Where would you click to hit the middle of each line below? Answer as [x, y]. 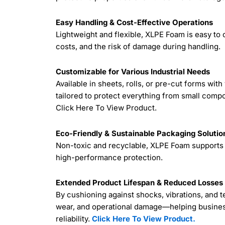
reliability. [74, 218]
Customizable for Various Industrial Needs [133, 72]
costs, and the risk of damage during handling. [138, 47]
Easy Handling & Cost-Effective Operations [135, 23]
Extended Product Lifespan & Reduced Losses [140, 182]
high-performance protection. [109, 157]
